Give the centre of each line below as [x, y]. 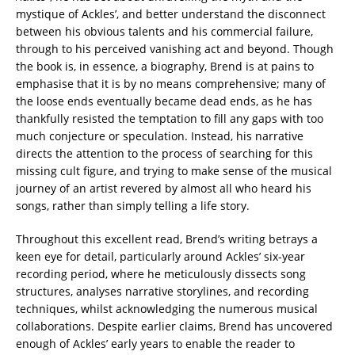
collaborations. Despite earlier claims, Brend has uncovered [174, 326]
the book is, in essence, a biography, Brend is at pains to [165, 66]
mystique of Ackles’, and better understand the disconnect [171, 13]
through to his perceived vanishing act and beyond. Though [175, 48]
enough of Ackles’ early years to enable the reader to [155, 343]
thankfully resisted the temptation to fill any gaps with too [170, 118]
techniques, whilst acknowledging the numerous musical [167, 308]
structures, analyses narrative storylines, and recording [162, 291]
